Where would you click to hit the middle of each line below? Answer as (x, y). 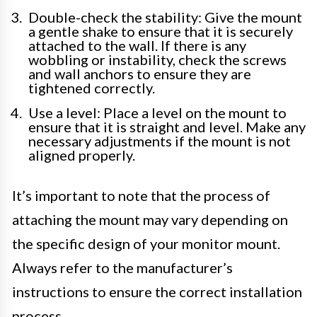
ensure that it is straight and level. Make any (167, 127)
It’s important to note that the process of (141, 196)
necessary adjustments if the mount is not (160, 141)
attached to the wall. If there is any (137, 46)
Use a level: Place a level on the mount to (157, 113)
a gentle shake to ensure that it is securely (161, 31)
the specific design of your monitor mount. (146, 244)
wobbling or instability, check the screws (157, 60)
